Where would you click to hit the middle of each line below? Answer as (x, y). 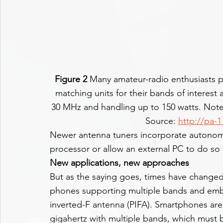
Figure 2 (71, 79)
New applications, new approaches (119, 163)
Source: (162, 121)
